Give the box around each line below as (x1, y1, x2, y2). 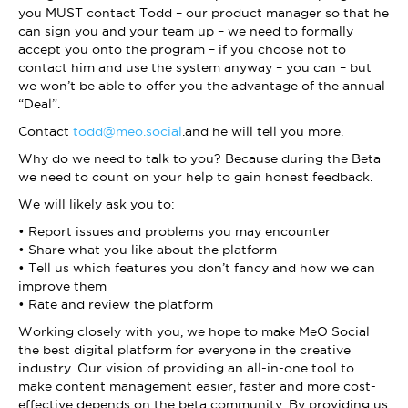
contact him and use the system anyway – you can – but (18, 60, 372, 76)
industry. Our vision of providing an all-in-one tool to (18, 361, 354, 376)
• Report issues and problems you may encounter (18, 224, 331, 240)
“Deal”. (18, 97, 60, 112)
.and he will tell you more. (182, 124, 343, 139)
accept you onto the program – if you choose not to (18, 42, 346, 57)
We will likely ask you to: (18, 197, 175, 212)
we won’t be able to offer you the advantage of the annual (18, 78, 385, 94)
